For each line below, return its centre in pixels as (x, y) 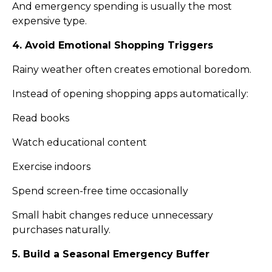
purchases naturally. (61, 230)
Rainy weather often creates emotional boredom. (132, 70)
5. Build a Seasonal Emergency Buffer (111, 254)
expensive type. (49, 21)
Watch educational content (80, 143)
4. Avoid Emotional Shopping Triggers (113, 46)
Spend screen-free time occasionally (100, 191)
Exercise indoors (51, 167)
